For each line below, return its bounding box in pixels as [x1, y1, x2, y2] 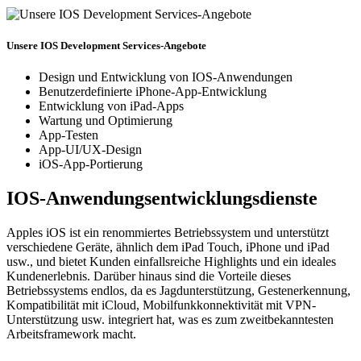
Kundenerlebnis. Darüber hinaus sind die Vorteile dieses [6, 268, 291, 283]
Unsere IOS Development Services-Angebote [6, 39, 206, 52]
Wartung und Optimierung [39, 114, 172, 128]
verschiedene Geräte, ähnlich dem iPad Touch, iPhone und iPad [6, 239, 330, 254]
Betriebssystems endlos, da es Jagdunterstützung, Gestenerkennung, [6, 283, 351, 297]
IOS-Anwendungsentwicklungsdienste [6, 188, 317, 210]
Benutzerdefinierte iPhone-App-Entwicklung [39, 85, 267, 99]
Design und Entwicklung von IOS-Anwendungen [39, 70, 293, 85]
